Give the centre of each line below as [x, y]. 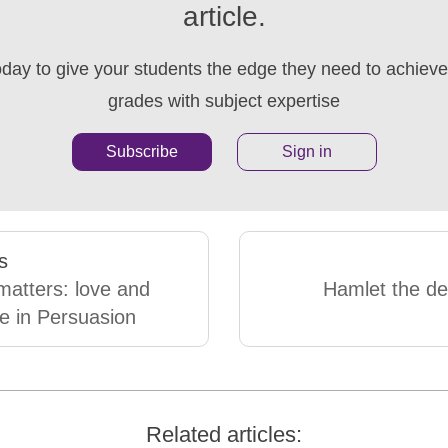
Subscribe [141, 152]
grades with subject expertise [224, 101]
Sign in [306, 152]
